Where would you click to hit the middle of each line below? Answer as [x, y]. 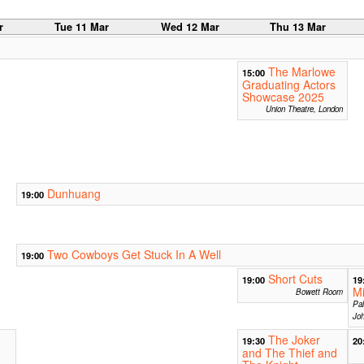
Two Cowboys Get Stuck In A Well [134, 255]
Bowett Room [319, 292]
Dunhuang [74, 194]
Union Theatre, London [304, 109]
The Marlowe [301, 72]
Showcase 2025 [283, 97]
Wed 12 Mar [190, 27]
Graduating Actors [288, 85]
